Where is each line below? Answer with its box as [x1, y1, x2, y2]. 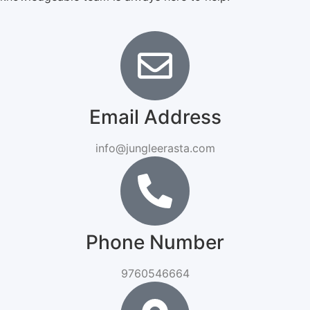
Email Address [89, 105, 221, 129]
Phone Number [86, 230, 224, 255]
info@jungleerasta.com [95, 141, 215, 156]
